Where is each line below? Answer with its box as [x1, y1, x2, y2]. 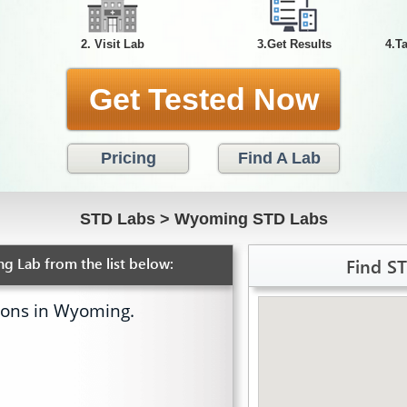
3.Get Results [257, 37, 332, 51]
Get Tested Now [88, 82, 319, 116]
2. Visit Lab [81, 37, 144, 51]
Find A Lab [237, 149, 321, 167]
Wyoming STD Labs [174, 210, 328, 228]
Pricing [100, 149, 156, 167]
